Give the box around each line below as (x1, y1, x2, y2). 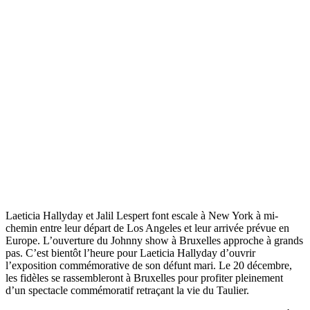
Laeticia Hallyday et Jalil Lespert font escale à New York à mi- (6, 210, 278, 222)
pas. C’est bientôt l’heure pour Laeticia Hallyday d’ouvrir (6, 247, 255, 259)
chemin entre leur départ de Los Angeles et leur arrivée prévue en (6, 222, 289, 235)
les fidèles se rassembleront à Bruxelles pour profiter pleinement (6, 272, 283, 284)
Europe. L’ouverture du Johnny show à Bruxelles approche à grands (6, 235, 303, 247)
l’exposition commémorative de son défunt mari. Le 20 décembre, (6, 259, 292, 272)
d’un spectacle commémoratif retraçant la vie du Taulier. (6, 284, 249, 297)
